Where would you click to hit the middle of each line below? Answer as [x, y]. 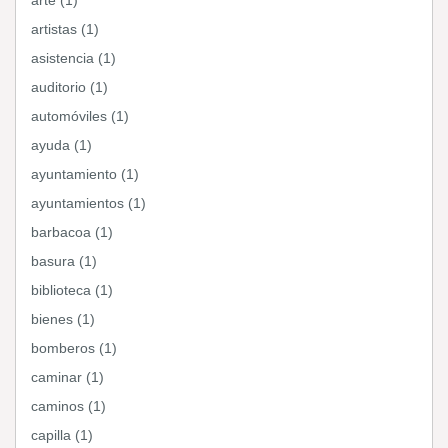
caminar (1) [67, 377]
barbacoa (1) [72, 232]
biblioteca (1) [72, 290]
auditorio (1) [69, 87]
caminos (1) [68, 406]
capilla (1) [62, 435]
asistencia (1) [73, 58]
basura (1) [64, 261]
